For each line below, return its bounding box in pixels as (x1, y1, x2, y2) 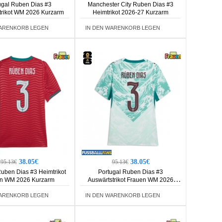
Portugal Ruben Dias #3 (98, 168, 163, 175)
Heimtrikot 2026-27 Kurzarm (93, 9, 168, 16)
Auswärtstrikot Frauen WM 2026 (88, 176, 173, 183)
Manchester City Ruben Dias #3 (88, 1, 173, 8)
